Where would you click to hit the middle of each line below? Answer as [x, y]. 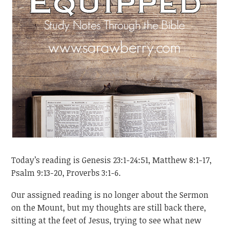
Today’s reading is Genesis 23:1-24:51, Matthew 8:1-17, [112, 160]
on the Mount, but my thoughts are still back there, [109, 207]
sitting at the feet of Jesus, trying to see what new [107, 220]
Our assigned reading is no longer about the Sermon [110, 194]
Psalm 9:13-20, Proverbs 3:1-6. [66, 173]
